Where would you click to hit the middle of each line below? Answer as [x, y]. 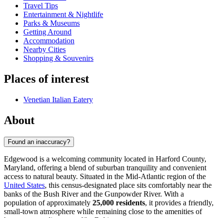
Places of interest [46, 79]
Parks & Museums [52, 23]
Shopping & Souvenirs [58, 58]
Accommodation [49, 41]
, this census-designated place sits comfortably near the [128, 185]
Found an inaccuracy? [39, 142]
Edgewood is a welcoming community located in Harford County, [105, 159]
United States [24, 185]
